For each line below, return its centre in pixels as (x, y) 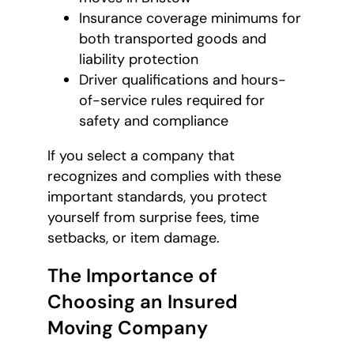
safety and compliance (154, 121)
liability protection (139, 59)
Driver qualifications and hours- (183, 79)
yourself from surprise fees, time (153, 217)
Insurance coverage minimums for (190, 18)
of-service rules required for (172, 100)
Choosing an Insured (143, 301)
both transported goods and (173, 38)
